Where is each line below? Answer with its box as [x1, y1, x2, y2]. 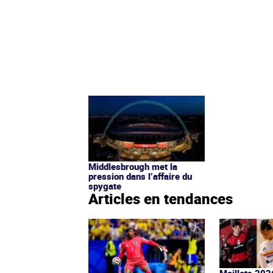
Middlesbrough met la [88, 160, 177, 172]
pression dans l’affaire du [88, 169, 192, 182]
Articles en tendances [88, 188, 233, 208]
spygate [88, 179, 121, 192]
